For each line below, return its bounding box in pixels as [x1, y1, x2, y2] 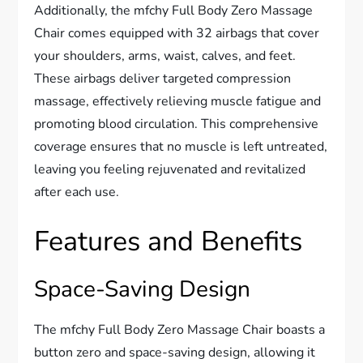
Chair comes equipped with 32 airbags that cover [34, 23, 320, 42]
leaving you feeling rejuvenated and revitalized [34, 160, 306, 178]
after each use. [34, 182, 120, 201]
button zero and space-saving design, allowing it [34, 343, 316, 361]
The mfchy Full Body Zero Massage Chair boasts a [34, 320, 326, 339]
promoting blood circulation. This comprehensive [34, 114, 319, 133]
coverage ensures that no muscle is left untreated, [34, 137, 328, 156]
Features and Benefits [34, 222, 303, 260]
